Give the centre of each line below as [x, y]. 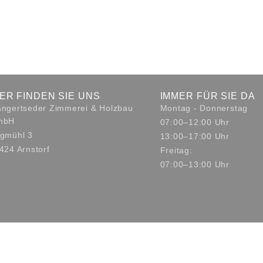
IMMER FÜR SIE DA [208, 96]
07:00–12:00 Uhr [195, 122]
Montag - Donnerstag [204, 108]
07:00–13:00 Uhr [195, 165]
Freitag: [176, 151]
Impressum [198, 257]
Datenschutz [238, 257]
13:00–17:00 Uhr [195, 136]
